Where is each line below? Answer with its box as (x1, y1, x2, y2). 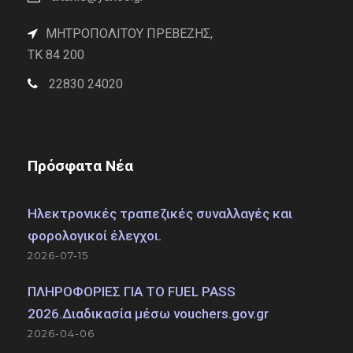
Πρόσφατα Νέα (28, 157, 133, 175)
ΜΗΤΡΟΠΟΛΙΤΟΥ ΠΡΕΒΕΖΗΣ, (46, 26, 213, 41)
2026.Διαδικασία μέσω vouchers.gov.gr (28, 306, 269, 321)
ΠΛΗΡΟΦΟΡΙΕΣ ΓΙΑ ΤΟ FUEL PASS (28, 284, 236, 299)
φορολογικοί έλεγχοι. (28, 228, 162, 243)
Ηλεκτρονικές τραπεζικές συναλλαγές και (28, 206, 292, 221)
